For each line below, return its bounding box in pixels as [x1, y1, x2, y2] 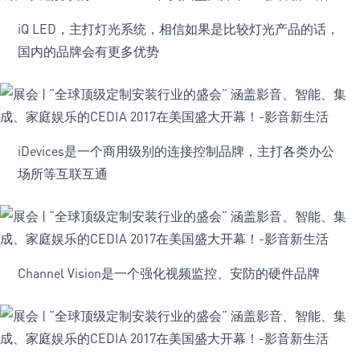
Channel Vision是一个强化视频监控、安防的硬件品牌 [18, 265, 320, 281]
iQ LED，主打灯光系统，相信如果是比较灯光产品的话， [18, 21, 339, 37]
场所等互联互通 [18, 166, 108, 182]
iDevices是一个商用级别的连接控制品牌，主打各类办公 [18, 143, 334, 159]
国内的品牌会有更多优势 [18, 43, 159, 59]
